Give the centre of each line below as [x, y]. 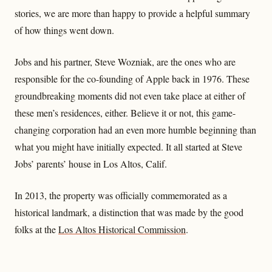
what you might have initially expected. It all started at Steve [128, 146]
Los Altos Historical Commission [122, 229]
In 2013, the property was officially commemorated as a [121, 195]
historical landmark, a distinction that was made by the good [129, 212]
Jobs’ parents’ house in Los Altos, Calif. [91, 163]
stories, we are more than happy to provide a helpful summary [132, 13]
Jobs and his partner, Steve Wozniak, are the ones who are [125, 61]
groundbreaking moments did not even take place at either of [130, 95]
